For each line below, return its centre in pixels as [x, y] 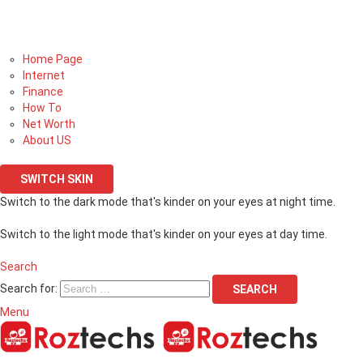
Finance [43, 92]
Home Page [53, 59]
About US [47, 140]
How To [42, 108]
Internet [44, 75]
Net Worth [49, 124]
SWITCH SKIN [57, 179]
